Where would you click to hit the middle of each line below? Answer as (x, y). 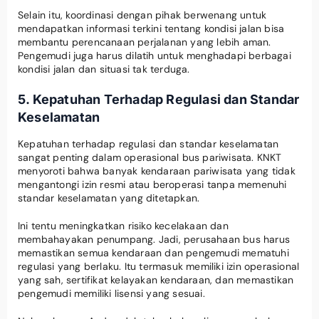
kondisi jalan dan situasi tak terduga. (104, 69)
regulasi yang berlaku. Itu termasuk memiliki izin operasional (159, 266)
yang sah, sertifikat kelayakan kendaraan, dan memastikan (156, 279)
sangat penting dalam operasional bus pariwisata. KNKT (150, 157)
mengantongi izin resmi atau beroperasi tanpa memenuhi (152, 184)
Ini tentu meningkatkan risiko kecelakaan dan (123, 225)
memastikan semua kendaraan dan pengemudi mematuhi (153, 252)
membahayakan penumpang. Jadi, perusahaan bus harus (154, 239)
